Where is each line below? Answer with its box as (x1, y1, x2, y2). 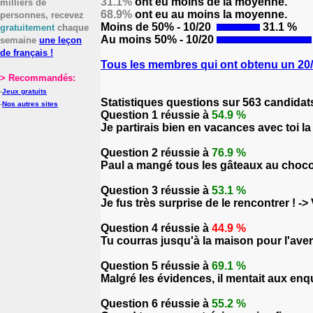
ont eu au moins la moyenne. (132, 8, 287, 20)
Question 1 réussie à (101, 109, 212, 121)
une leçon (39, 35, 82, 45)
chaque (54, 22, 89, 33)
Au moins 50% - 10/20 (101, 34, 217, 45)
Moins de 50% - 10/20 (101, 21, 214, 33)
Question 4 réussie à (101, 222, 212, 234)
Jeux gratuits (2, 87, 47, 95)
